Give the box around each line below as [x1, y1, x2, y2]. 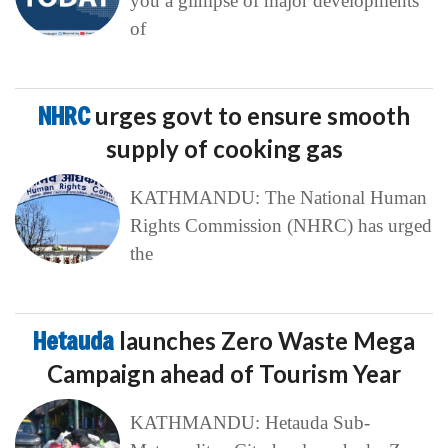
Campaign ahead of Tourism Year [47, 359, 401, 389]
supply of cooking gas [105, 134, 343, 164]
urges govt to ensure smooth [95, 101, 410, 131]
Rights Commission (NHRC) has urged [129, 215, 432, 237]
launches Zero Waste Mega [119, 326, 415, 356]
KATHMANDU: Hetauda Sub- [129, 412, 370, 434]
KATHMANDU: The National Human [129, 187, 427, 209]
